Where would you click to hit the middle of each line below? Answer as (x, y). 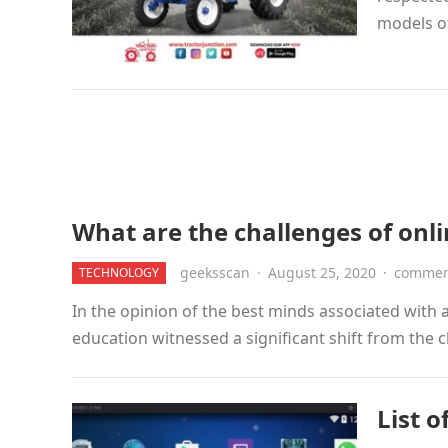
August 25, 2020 (322, 272)
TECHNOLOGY (119, 272)
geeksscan (215, 272)
